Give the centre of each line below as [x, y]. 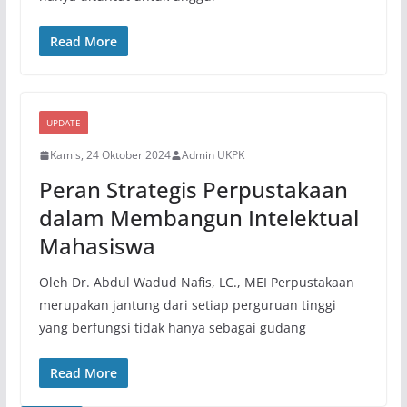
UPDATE [63, 123]
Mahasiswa [97, 246]
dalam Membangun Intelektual [199, 218]
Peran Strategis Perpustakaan [193, 190]
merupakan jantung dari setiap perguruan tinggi [187, 305]
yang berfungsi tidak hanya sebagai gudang [172, 328]
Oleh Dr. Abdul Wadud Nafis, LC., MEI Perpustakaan [196, 283]
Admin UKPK [213, 155]
